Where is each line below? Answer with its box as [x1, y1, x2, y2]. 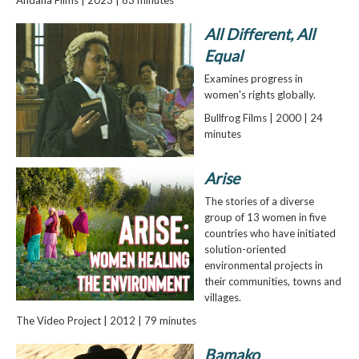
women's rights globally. [204, 88, 316, 102]
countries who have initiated [204, 226, 336, 240]
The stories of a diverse [204, 194, 314, 208]
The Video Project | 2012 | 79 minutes [15, 313, 196, 327]
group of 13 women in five [204, 210, 326, 224]
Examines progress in [204, 72, 303, 86]
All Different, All [204, 25, 315, 44]
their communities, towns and [204, 274, 341, 288]
